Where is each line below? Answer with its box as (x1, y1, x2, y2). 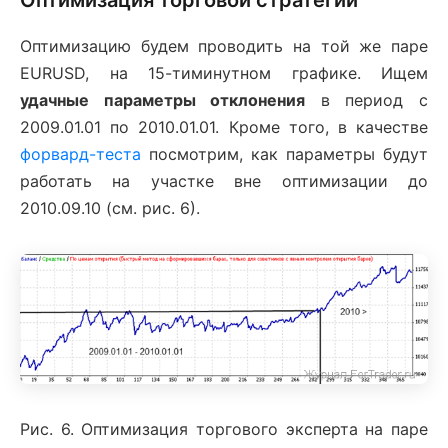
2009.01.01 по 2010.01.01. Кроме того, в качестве (20, 116, 428, 137)
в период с (305, 89, 429, 110)
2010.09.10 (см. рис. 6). (20, 197, 200, 218)
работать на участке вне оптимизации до (20, 170, 428, 191)
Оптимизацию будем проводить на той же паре (20, 35, 428, 56)
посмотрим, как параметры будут (141, 143, 428, 164)
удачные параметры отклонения (20, 89, 306, 110)
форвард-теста (20, 143, 141, 164)
